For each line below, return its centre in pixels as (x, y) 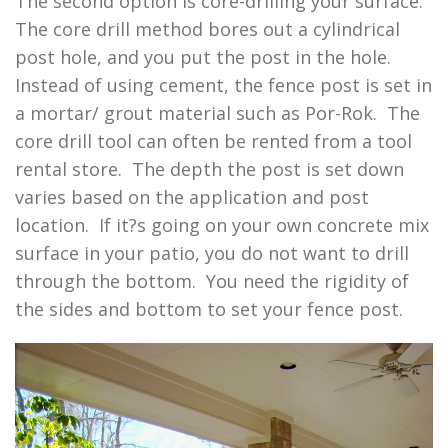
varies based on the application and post (192, 196)
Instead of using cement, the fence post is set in (223, 84)
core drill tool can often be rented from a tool (213, 140)
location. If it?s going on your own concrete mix (222, 224)
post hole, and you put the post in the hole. (205, 56)
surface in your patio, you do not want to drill (212, 252)
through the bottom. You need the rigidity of (212, 280)
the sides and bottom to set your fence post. (209, 308)
